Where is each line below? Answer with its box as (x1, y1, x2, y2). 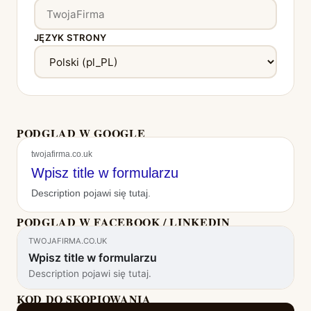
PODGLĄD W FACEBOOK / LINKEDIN (17, 214, 230, 230)
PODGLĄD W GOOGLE (17, 125, 146, 141)
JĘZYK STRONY (34, 32, 107, 43)
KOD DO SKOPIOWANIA (17, 291, 151, 307)
